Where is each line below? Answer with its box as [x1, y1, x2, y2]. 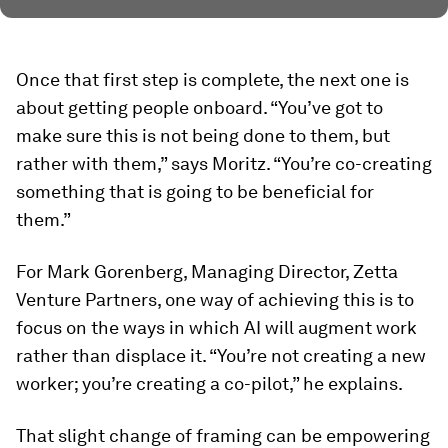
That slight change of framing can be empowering [16, 425, 430, 446]
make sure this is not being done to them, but [16, 125, 390, 146]
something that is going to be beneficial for [16, 181, 374, 202]
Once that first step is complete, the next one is [16, 69, 409, 90]
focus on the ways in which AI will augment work [16, 317, 417, 338]
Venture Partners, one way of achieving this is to [16, 289, 414, 310]
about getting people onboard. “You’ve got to [16, 97, 383, 118]
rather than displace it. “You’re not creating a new [16, 345, 426, 366]
